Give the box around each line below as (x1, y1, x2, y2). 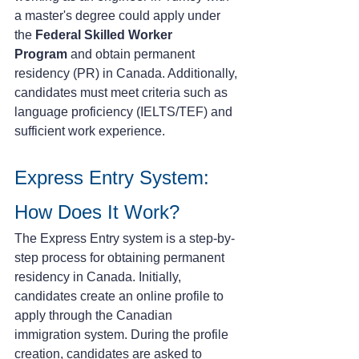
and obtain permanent (67, 46, 198, 61)
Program (14, 46, 67, 61)
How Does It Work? (14, 200, 179, 223)
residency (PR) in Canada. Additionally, (14, 66, 240, 80)
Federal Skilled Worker (35, 27, 175, 42)
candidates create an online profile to (14, 288, 227, 303)
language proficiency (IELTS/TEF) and (14, 104, 236, 119)
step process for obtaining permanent (14, 250, 228, 264)
